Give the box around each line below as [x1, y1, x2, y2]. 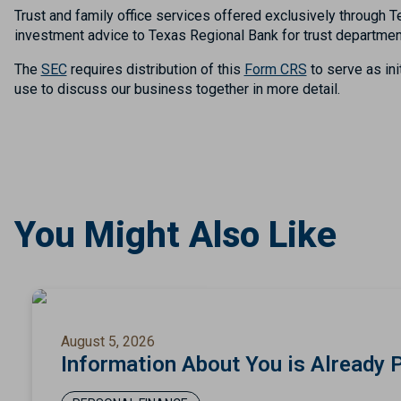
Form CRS [243, 60, 307, 78]
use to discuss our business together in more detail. [13, 80, 340, 98]
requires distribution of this [66, 60, 244, 78]
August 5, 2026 [60, 332, 155, 350]
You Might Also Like [13, 213, 337, 256]
